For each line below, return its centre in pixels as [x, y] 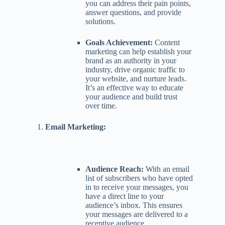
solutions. [100, 21]
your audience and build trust [131, 96]
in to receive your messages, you [137, 187]
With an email [166, 169]
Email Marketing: [76, 127]
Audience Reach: [115, 169]
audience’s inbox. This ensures [134, 205]
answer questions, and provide [133, 12]
